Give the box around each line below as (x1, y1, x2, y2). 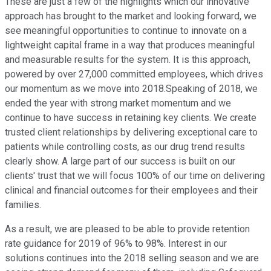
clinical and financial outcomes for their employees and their (5, 184, 258, 197)
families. (5, 199, 41, 211)
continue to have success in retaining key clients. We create (5, 112, 256, 124)
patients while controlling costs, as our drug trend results (5, 141, 245, 153)
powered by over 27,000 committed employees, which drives (5, 68, 263, 80)
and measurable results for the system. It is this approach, (5, 54, 250, 66)
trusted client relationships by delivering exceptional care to (5, 126, 258, 139)
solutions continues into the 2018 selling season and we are (5, 252, 259, 264)
